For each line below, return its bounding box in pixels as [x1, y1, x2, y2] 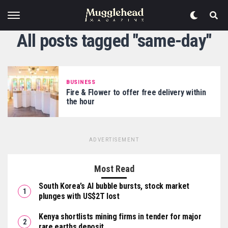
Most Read [94, 163, 134, 174]
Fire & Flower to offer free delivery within [66, 87, 206, 97]
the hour [66, 96, 95, 106]
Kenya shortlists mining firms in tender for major [39, 212, 202, 221]
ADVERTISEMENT [89, 137, 139, 142]
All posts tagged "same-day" [16, 30, 212, 51]
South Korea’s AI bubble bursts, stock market [39, 181, 189, 191]
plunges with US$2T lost [39, 191, 120, 201]
